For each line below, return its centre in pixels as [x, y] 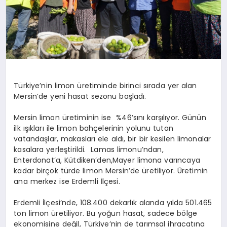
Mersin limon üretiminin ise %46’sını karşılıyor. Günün [110, 117]
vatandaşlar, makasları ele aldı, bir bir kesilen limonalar [112, 139]
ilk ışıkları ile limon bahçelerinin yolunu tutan [93, 128]
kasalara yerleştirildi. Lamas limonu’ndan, [89, 149]
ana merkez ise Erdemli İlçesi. [67, 181]
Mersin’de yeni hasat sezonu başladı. [80, 96]
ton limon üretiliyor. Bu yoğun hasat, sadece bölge [105, 213]
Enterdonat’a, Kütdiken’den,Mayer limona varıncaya [107, 160]
